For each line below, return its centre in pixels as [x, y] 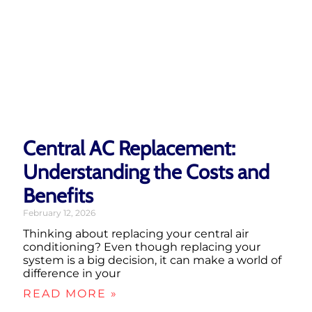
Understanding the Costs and [146, 171]
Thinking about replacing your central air [136, 233]
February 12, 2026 [59, 212]
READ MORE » [70, 293]
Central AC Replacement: [129, 148]
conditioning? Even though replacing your [142, 247]
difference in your [72, 273]
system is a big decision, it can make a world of [152, 260]
